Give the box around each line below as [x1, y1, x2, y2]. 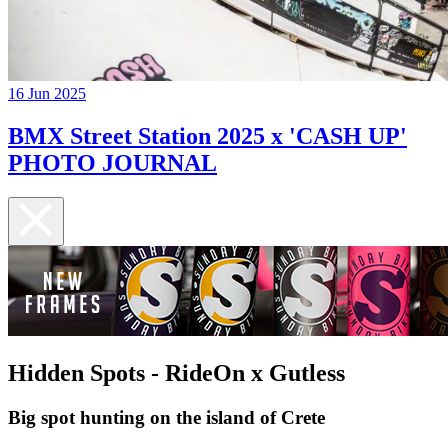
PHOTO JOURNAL [8, 150, 217, 177]
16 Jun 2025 [8, 85, 86, 103]
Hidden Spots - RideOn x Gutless [8, 359, 345, 386]
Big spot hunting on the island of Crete [8, 406, 325, 428]
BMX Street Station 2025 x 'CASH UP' [8, 123, 407, 150]
